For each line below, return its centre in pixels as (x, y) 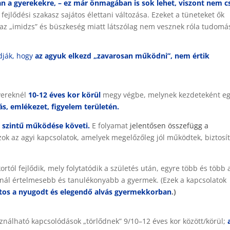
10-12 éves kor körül (65, 95)
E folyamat (109, 126)
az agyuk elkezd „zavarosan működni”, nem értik (122, 56)
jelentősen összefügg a (168, 126)
